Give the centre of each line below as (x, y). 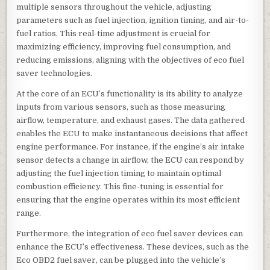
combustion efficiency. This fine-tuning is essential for (120, 187)
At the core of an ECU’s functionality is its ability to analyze (130, 94)
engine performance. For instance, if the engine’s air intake (131, 147)
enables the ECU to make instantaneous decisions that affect (132, 134)
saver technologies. (55, 74)
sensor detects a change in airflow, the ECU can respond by (130, 160)
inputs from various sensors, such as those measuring (121, 107)
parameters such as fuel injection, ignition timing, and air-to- (133, 20)
